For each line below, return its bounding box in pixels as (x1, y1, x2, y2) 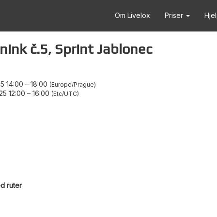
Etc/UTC (53, 90, 77, 97)
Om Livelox (115, 11, 150, 19)
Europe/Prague (51, 81, 94, 88)
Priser (165, 11, 185, 19)
